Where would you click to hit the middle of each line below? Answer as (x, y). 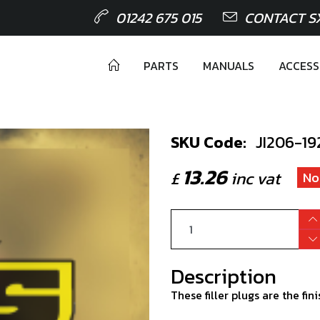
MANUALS (229, 66)
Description (224, 276)
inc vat (254, 179)
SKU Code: (209, 142)
